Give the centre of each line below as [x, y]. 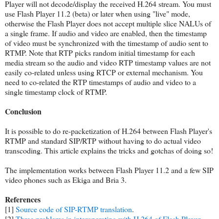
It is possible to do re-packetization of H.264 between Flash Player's [109, 131]
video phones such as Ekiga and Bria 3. [66, 179]
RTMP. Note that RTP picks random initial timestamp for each [100, 52]
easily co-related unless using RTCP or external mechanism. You [104, 72]
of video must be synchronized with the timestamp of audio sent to [107, 43]
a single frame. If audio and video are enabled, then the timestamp [106, 33]
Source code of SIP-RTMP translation [74, 209]
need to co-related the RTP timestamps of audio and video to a [100, 82]
